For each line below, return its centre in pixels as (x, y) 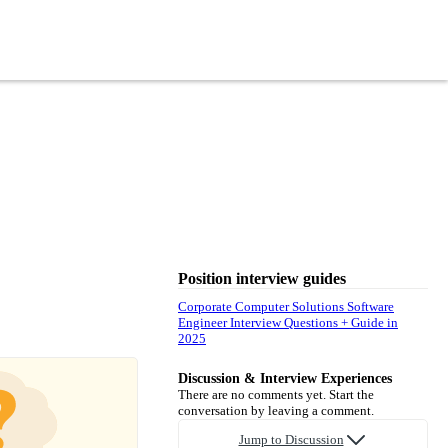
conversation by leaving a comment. (276, 410)
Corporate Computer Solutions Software (286, 306)
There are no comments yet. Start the (276, 394)
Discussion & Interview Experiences (285, 378)
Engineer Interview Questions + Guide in (288, 322)
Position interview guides (262, 278)
